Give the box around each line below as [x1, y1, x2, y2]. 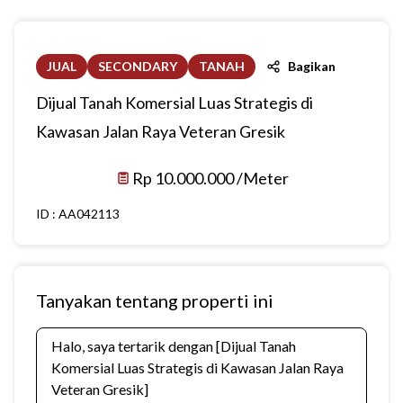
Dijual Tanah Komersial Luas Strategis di [36, 93, 313, 112]
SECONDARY [98, 58, 177, 74]
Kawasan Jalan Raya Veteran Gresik [36, 121, 285, 141]
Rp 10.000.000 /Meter [132, 168, 289, 188]
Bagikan [288, 58, 336, 74]
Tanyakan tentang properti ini [36, 290, 273, 311]
